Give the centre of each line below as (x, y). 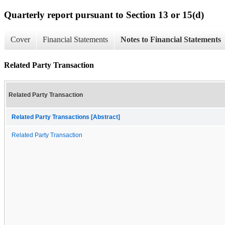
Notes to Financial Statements (171, 40)
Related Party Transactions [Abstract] (66, 117)
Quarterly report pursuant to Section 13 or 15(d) (104, 15)
